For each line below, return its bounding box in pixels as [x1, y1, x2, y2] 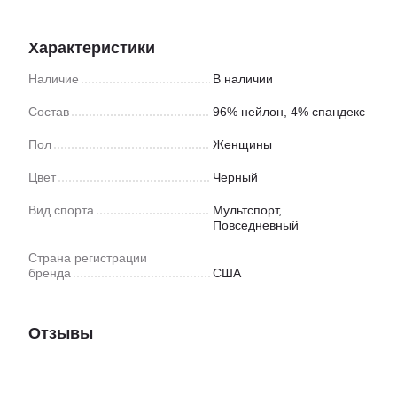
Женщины [213, 137, 272, 152]
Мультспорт [213, 203, 278, 217]
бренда [28, 266, 71, 280]
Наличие [28, 72, 79, 86]
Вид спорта [28, 203, 94, 217]
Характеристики [28, 39, 155, 57]
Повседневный [213, 218, 299, 232]
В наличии [213, 72, 273, 86]
